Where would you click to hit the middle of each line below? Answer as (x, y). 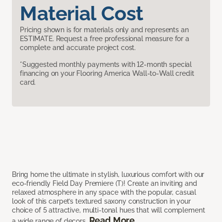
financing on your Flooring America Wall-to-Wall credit (107, 74)
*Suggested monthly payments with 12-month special (106, 65)
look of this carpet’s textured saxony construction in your (101, 201)
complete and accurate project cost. (78, 48)
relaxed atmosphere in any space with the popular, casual (104, 193)
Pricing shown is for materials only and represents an (104, 30)
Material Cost (82, 13)
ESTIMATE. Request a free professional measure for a (105, 39)
